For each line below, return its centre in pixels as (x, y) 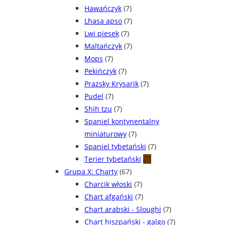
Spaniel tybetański (115, 147)
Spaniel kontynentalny (122, 122)
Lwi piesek (102, 34)
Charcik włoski (108, 184)
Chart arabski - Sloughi (123, 209)
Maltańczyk (103, 46)
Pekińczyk (100, 71)
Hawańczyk (103, 9)
